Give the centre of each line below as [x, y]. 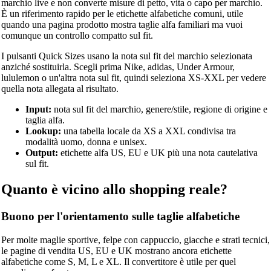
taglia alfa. [45, 120]
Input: [38, 109]
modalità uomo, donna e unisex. [86, 142]
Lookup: [43, 131]
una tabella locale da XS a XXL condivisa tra [148, 131]
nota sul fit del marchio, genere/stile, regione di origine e [159, 109]
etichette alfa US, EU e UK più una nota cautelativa [158, 153]
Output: [41, 153]
